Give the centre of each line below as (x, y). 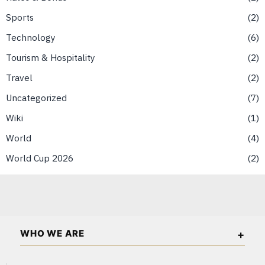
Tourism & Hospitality (51, 58)
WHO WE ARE (52, 234)
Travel (19, 78)
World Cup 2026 (40, 158)
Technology (31, 38)
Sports (20, 17)
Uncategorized (36, 98)
